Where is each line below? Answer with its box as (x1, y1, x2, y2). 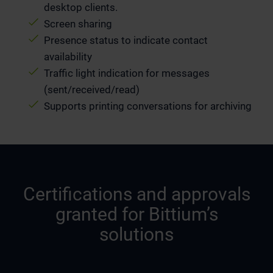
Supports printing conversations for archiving (44, 99, 252, 112)
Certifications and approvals (23, 183, 250, 205)
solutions (99, 224, 174, 246)
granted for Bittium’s (55, 204, 218, 225)
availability (44, 50, 92, 63)
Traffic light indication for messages (44, 66, 210, 79)
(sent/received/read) (44, 83, 140, 96)
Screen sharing (44, 17, 112, 30)
